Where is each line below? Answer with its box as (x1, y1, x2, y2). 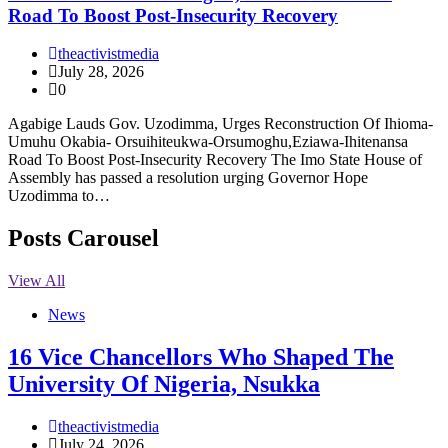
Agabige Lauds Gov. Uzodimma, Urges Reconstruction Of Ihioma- (8, 115, 433, 133)
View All (8, 272, 65, 290)
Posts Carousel (8, 225, 159, 252)
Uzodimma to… (8, 187, 110, 205)
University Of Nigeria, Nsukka (8, 371, 320, 398)
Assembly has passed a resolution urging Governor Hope (8, 169, 368, 187)
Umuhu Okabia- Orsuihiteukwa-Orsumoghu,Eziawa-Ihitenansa (8, 133, 408, 151)
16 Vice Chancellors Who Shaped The (8, 344, 394, 371)
